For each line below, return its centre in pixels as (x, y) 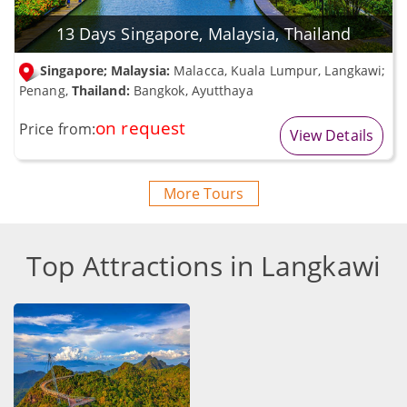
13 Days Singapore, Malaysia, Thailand (203, 33)
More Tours (203, 193)
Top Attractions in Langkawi (203, 265)
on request (141, 127)
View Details (331, 135)
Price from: (58, 129)
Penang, (45, 90)
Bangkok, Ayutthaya (191, 90)
